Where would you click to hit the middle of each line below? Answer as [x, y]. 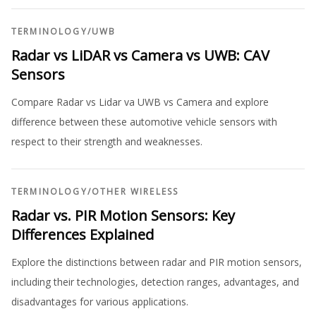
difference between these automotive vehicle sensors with [144, 121]
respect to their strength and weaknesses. [107, 141]
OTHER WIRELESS [135, 191]
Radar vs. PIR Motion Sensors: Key [123, 215]
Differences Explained [83, 234]
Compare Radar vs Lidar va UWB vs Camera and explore [140, 102]
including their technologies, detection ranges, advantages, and [155, 281]
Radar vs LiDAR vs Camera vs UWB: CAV [140, 55]
